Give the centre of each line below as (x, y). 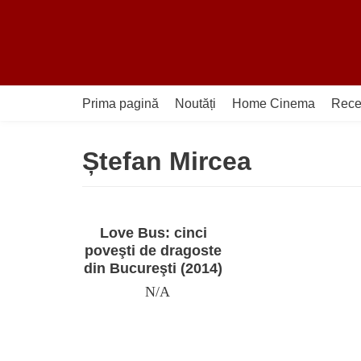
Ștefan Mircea (167, 161)
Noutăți (195, 103)
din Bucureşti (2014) (153, 268)
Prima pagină (120, 103)
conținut (39, 86)
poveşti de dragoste (153, 251)
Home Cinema (274, 103)
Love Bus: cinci (153, 233)
